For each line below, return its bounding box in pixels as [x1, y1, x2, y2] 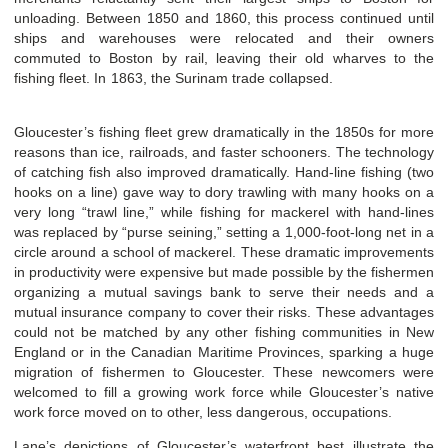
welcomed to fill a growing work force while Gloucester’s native [14, 383, 434, 400]
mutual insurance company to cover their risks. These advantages [14, 303, 434, 320]
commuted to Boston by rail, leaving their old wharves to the [14, 49, 434, 66]
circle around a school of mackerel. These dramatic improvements [14, 243, 434, 260]
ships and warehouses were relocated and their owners [14, 29, 434, 46]
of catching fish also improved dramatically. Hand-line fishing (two [14, 163, 434, 180]
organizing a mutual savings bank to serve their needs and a [14, 283, 434, 300]
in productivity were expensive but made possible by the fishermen [14, 263, 434, 280]
